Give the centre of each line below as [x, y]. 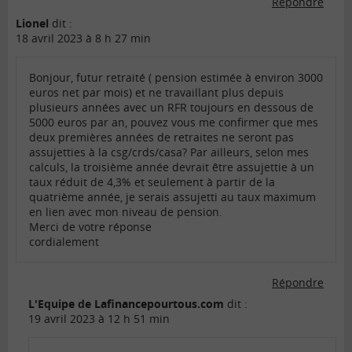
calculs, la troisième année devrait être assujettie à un [172, 167]
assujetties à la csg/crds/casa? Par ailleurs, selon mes [169, 152]
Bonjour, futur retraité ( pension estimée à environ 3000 [176, 78]
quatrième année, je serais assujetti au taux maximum [172, 197]
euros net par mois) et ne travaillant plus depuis [156, 93]
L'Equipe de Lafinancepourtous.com [126, 304]
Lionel [32, 24]
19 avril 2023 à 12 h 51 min [99, 319]
